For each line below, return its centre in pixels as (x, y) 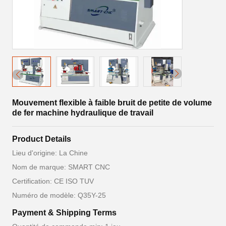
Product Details (42, 139)
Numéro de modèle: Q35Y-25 (59, 195)
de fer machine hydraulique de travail (83, 113)
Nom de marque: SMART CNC (61, 167)
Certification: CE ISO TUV (53, 181)
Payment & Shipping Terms (64, 213)
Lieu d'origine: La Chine (50, 153)
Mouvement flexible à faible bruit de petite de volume (112, 103)
